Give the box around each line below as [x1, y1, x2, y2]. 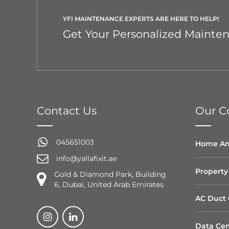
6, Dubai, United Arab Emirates [54, 180, 164, 189]
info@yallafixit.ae [56, 154, 117, 163]
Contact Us [37, 104, 97, 117]
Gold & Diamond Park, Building [54, 170, 166, 179]
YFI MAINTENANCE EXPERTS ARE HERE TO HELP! [63, 15, 219, 23]
